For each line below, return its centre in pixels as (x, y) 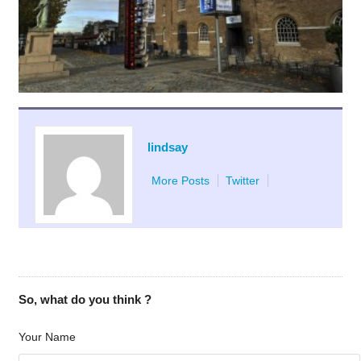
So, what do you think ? (85, 300)
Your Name (47, 337)
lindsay (167, 147)
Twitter (242, 181)
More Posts (180, 181)
